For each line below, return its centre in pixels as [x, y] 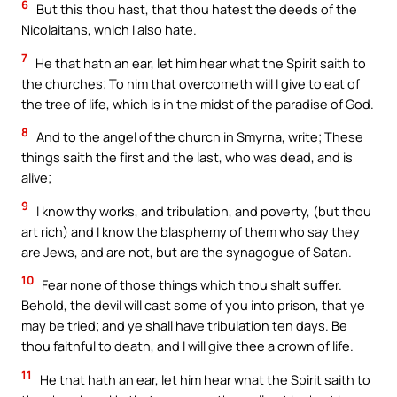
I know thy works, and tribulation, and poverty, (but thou [202, 210]
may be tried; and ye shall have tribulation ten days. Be [184, 326]
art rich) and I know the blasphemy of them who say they [191, 231]
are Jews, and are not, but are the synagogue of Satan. [187, 251]
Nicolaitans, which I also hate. [109, 30]
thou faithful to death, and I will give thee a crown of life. [187, 346]
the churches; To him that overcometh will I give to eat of [191, 83]
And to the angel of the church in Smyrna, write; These [198, 137]
